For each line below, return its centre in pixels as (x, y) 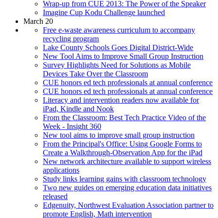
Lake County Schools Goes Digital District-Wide (118, 47)
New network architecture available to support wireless (127, 161)
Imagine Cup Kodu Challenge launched (104, 12)
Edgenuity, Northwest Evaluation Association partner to (128, 205)
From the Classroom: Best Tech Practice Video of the (124, 117)
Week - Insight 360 (72, 126)
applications (61, 170)
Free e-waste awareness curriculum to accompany (119, 30)
